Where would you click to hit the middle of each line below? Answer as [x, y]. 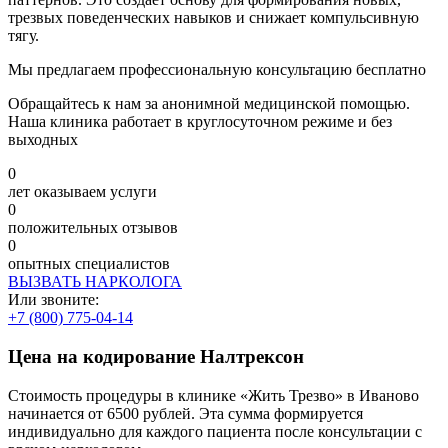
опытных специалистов [89, 264]
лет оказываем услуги [82, 192]
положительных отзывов [93, 228]
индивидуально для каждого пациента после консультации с [215, 431]
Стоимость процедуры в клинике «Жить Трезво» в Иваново [213, 395]
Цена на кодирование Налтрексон [156, 356]
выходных [43, 140]
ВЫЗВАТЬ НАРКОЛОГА [95, 282]
